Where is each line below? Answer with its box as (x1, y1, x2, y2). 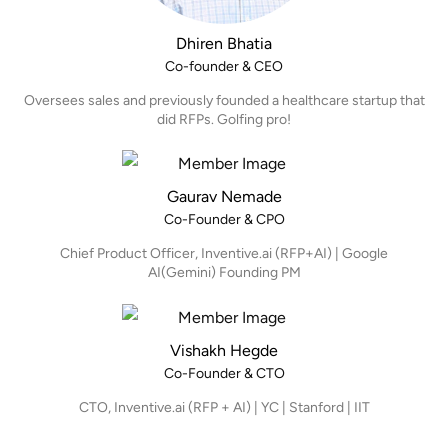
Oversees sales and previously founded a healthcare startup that (23, 91, 425, 109)
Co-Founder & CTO (163, 364, 285, 382)
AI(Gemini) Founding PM (147, 264, 301, 282)
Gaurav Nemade (166, 187, 282, 207)
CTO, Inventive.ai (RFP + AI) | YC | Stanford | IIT (78, 398, 370, 416)
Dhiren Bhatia (176, 33, 272, 53)
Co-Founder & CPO (163, 211, 285, 229)
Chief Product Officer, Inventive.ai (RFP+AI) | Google (60, 245, 388, 263)
